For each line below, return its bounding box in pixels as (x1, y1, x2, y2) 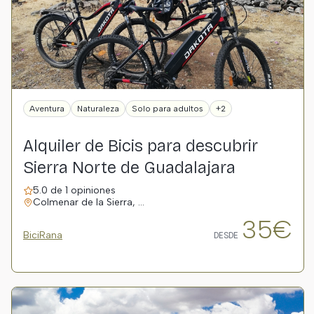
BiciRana (23, 229, 62, 241)
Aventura (29, 104, 64, 114)
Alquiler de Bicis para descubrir (23, 136, 258, 156)
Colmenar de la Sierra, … (33, 196, 144, 208)
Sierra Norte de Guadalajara (23, 158, 235, 177)
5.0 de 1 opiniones (33, 184, 116, 196)
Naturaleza (77, 104, 119, 114)
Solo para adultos (132, 104, 203, 114)
